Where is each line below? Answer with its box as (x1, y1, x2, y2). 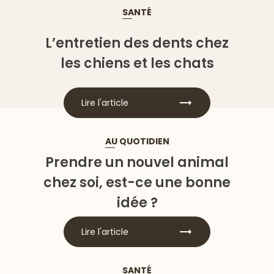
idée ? (116, 193, 158, 212)
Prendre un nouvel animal (45, 152, 229, 172)
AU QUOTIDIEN (105, 135, 169, 148)
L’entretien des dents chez (45, 34, 229, 53)
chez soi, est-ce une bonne (43, 172, 231, 192)
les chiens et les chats (60, 54, 214, 73)
